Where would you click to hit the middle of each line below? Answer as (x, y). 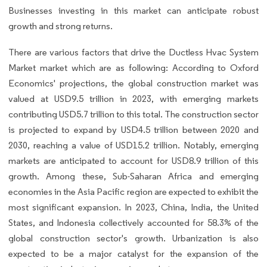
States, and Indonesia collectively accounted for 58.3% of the (133, 222)
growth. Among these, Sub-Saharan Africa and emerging (133, 176)
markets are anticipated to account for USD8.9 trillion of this (133, 160)
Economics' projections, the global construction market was (133, 83)
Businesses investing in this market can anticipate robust (133, 10)
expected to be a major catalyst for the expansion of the (133, 253)
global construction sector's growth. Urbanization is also (133, 238)
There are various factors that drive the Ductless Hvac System (133, 52)
